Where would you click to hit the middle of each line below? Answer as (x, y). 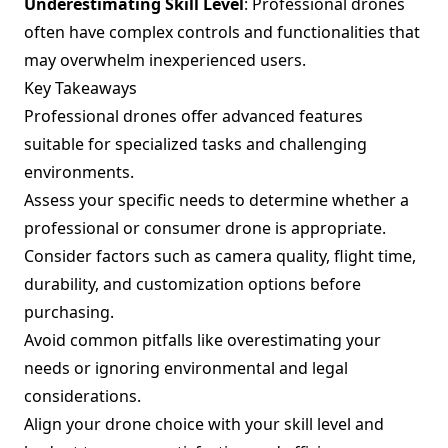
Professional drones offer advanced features (193, 116)
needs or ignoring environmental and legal (186, 368)
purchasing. (69, 312)
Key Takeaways (80, 88)
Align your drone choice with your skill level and (204, 424)
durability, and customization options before (192, 284)
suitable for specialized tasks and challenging (195, 144)
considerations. (82, 396)
